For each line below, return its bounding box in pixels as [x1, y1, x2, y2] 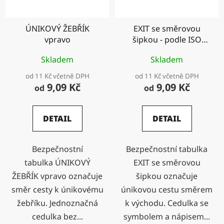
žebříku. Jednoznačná [16, 197, 98, 209]
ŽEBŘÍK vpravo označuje [12, 170, 102, 182]
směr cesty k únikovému [11, 184, 103, 195]
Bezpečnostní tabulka [126, 143, 207, 155]
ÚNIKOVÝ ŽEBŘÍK [25, 23, 89, 34]
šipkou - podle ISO [132, 34, 201, 45]
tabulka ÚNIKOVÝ [24, 157, 90, 168]
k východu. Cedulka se [125, 197, 208, 209]
